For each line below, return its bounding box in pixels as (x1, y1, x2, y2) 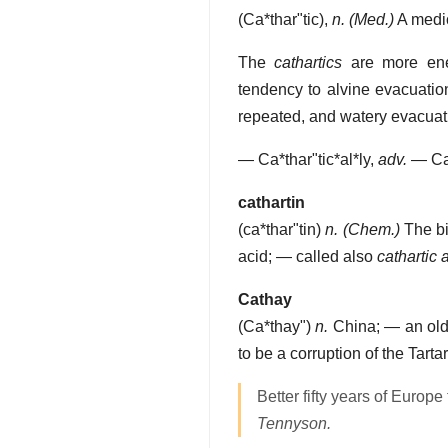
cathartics (274, 54, 343, 72)
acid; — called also (238, 248, 377, 266)
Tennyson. (257, 415, 331, 433)
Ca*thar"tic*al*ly (258, 151, 370, 169)
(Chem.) (342, 221, 400, 239)
